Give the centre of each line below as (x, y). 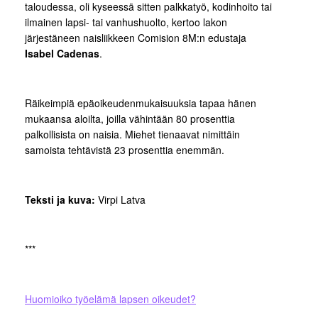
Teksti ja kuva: (60, 199)
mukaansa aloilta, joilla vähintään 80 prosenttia (130, 119)
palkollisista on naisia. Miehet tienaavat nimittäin (132, 134)
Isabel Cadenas (62, 53)
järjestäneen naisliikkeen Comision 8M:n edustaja (136, 38)
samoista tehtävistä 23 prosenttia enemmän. (125, 150)
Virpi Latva (120, 199)
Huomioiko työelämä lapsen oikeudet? (110, 299)
